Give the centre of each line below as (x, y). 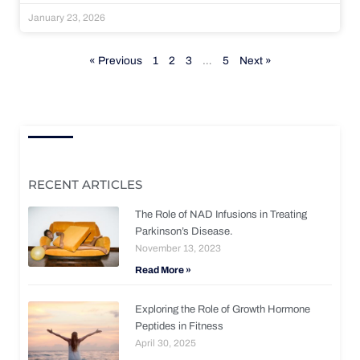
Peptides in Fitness (180, 326)
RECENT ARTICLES (85, 184)
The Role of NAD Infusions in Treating (221, 214)
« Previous (115, 60)
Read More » (164, 270)
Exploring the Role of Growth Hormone (223, 309)
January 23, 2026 (67, 17)
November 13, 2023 (178, 248)
